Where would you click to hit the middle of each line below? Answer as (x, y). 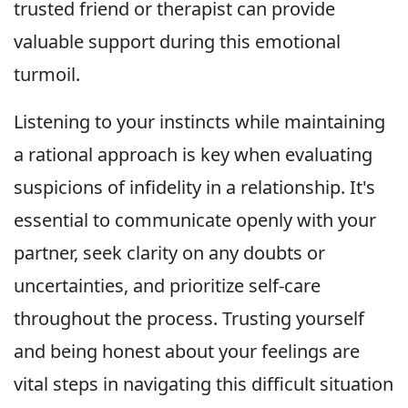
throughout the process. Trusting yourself (189, 319)
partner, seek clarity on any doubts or (169, 253)
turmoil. (47, 75)
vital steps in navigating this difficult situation (204, 384)
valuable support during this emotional (177, 42)
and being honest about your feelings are (187, 352)
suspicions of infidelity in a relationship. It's (194, 188)
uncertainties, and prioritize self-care (167, 286)
